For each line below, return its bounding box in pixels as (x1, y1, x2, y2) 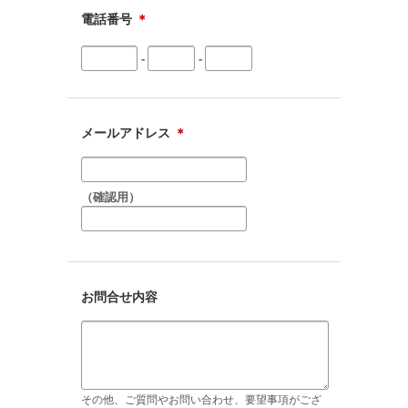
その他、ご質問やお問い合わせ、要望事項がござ (81, 393, 321, 406)
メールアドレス (81, 126, 174, 140)
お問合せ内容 (81, 290, 158, 304)
